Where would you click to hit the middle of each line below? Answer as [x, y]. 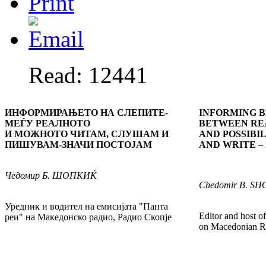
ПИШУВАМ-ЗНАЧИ [49, 145]
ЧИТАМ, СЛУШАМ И [119, 134]
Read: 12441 [88, 75]
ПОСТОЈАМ [124, 145]
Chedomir [218, 185]
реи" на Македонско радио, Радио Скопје [88, 217]
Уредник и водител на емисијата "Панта [86, 207]
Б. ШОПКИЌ [69, 176]
